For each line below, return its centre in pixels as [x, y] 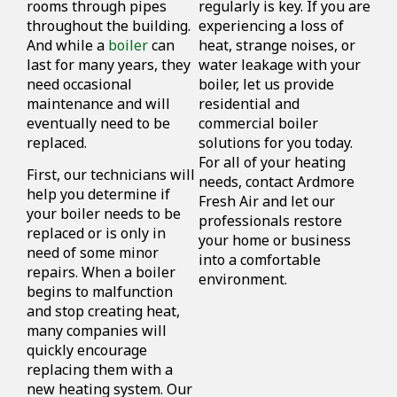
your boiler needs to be [104, 214]
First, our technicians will [111, 175]
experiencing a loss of [271, 25]
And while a [67, 45]
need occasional [79, 84]
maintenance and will [98, 103]
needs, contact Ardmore [276, 181]
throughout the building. [109, 25]
